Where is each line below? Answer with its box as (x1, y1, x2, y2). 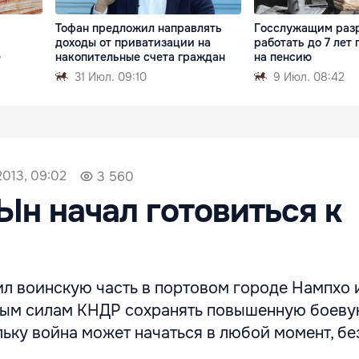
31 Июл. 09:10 (75, 69, 147, 84)
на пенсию (253, 49, 312, 64)
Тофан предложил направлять (55, 20, 223, 35)
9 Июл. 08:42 (272, 69, 345, 84)
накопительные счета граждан (55, 49, 226, 64)
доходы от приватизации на (55, 34, 212, 50)
